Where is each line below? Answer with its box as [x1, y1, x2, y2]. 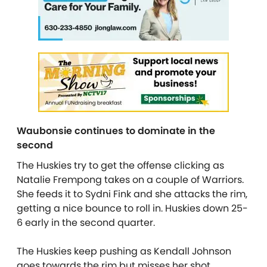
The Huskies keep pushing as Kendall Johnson [17, 244, 231, 258]
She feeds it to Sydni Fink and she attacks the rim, [17, 187, 247, 201]
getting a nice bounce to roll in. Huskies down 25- [17, 201, 248, 215]
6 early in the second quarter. [17, 215, 155, 229]
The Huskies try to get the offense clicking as [17, 158, 224, 172]
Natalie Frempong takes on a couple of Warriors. [17, 172, 244, 187]
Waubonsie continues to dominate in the [17, 123, 215, 138]
